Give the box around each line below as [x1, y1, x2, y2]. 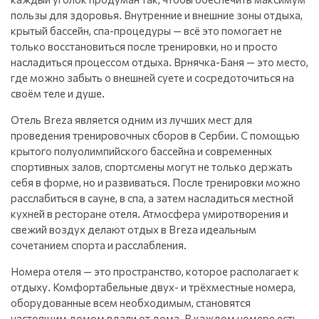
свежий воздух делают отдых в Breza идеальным [11, 223, 256, 236]
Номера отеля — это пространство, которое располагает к [11, 265, 299, 278]
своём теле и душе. [11, 87, 105, 100]
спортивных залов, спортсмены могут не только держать [11, 160, 293, 174]
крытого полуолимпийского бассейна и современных [11, 145, 272, 158]
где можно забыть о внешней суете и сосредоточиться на [11, 71, 294, 85]
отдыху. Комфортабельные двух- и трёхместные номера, [11, 281, 296, 294]
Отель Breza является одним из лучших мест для [11, 113, 252, 127]
